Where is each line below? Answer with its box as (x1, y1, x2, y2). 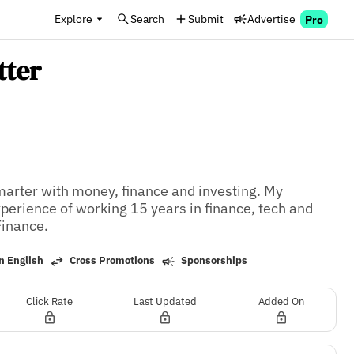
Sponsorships (179, 254, 248, 268)
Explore (55, 11, 92, 26)
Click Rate (26, 294, 73, 308)
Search (130, 11, 164, 26)
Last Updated (134, 294, 198, 308)
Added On (258, 294, 304, 308)
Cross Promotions (67, 254, 156, 268)
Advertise (247, 11, 296, 26)
